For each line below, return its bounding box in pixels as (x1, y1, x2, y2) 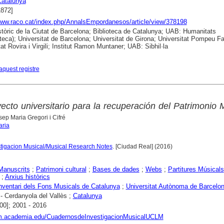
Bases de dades (92, 165, 139, 173)
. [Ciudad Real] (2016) (112, 143, 172, 150)
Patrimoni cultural (35, 165, 86, 173)
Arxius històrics (4, 173, 50, 181)
